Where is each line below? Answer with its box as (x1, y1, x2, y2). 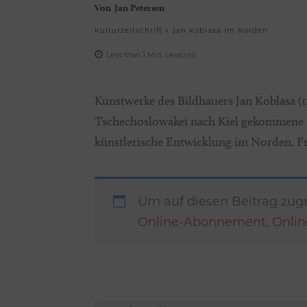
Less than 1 (106, 49, 145, 60)
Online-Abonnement (138, 214, 266, 230)
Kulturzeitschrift (95, 25, 162, 35)
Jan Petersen (114, 1, 164, 13)
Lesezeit (165, 49, 196, 60)
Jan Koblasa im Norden (172, 25, 268, 35)
